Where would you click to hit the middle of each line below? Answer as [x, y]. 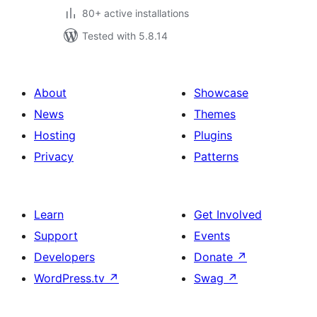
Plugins [213, 135]
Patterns [216, 156]
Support [56, 236]
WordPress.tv [71, 278]
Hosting [55, 135]
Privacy [54, 156]
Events [212, 236]
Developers [64, 257]
